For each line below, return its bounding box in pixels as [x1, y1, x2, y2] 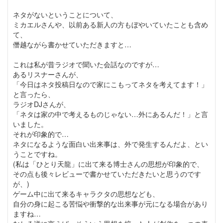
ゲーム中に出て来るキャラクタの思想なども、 [13, 189, 159, 199]
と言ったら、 [13, 89, 55, 100]
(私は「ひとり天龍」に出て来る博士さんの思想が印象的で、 [13, 159, 204, 169]
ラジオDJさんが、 [13, 99, 70, 110]
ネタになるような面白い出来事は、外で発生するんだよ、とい [13, 139, 208, 149]
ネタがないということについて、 [13, 9, 117, 20]
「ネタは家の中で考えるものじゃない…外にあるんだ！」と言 [13, 109, 208, 119]
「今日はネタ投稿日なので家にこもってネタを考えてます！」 [13, 79, 208, 90]
